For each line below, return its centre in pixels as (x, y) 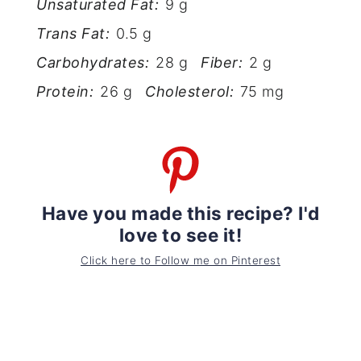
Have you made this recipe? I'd (180, 214)
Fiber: (222, 62)
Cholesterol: (190, 91)
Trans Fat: (73, 33)
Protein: (65, 91)
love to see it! (180, 235)
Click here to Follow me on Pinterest (180, 260)
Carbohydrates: (93, 62)
